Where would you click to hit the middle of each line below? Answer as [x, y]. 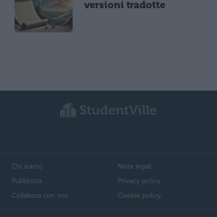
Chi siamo [27, 166]
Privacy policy [139, 181]
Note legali [135, 166]
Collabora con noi [40, 195]
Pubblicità [27, 181]
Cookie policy [139, 195]
